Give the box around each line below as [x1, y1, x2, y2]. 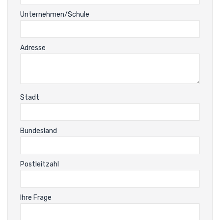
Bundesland [20, 127, 57, 135]
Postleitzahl [20, 160, 59, 168]
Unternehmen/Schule [20, 10, 89, 19]
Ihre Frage [20, 193, 52, 202]
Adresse [20, 44, 46, 52]
